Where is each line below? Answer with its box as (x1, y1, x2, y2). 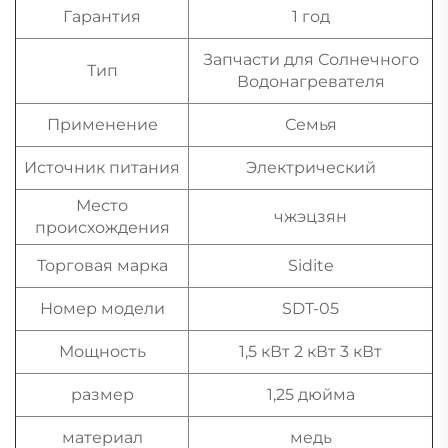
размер (70, 384, 134, 404)
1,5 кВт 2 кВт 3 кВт (239, 341, 382, 361)
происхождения (34, 217, 170, 237)
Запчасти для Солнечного (202, 49, 419, 69)
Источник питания (24, 157, 180, 177)
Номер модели (39, 298, 165, 318)
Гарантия (63, 6, 141, 26)
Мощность (58, 341, 146, 361)
